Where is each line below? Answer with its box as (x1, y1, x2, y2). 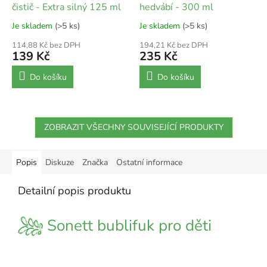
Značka (82, 157, 108, 168)
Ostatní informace (116, 157, 182, 168)
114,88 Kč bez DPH (12, 40, 80, 51)
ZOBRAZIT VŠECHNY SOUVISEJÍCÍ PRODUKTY (44, 122, 223, 133)
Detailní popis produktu (18, 184, 131, 198)
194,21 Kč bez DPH (139, 40, 208, 51)
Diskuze (45, 157, 74, 168)
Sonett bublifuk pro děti (43, 215, 212, 237)
